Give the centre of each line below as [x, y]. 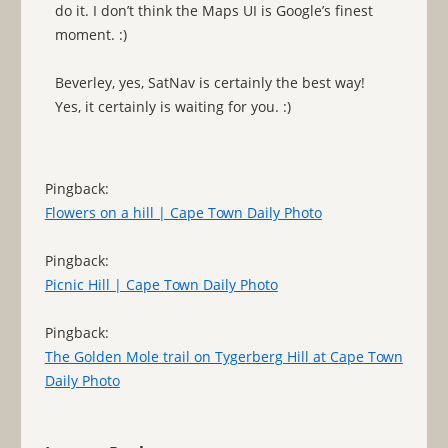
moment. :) [90, 35]
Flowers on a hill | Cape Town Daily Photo [183, 213]
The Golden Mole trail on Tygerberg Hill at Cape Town [223, 357]
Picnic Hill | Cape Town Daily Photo [161, 285]
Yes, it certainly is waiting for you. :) [172, 107]
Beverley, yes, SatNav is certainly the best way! [209, 83]
